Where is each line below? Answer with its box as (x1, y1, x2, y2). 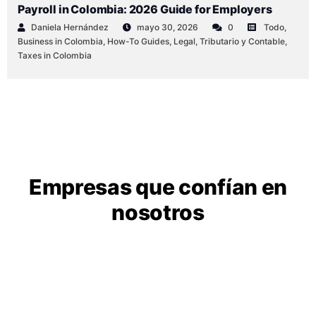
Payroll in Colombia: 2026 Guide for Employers (18, 2, 272, 17)
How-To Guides (107, 36, 169, 47)
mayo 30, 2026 (137, 22, 198, 33)
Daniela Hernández (31, 22, 109, 33)
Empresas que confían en (28, 174, 288, 200)
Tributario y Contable (200, 36, 285, 47)
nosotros (111, 199, 205, 225)
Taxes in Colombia (18, 50, 92, 61)
